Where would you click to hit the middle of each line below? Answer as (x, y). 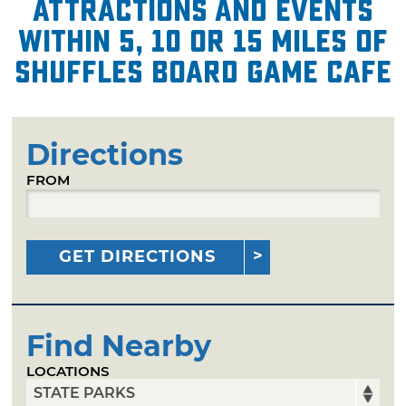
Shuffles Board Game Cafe (203, 72)
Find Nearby (119, 345)
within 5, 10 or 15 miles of (203, 41)
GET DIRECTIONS (138, 256)
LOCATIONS (68, 371)
